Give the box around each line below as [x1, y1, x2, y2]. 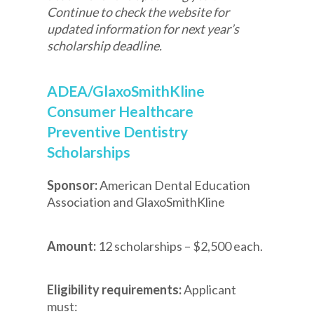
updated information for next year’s [47, 20, 240, 36]
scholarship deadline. [47, 37, 163, 53]
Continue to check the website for [47, 4, 230, 20]
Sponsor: [47, 177, 100, 193]
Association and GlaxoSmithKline [47, 194, 226, 210]
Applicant [184, 282, 237, 298]
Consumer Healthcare [47, 102, 194, 121]
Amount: [47, 238, 99, 254]
